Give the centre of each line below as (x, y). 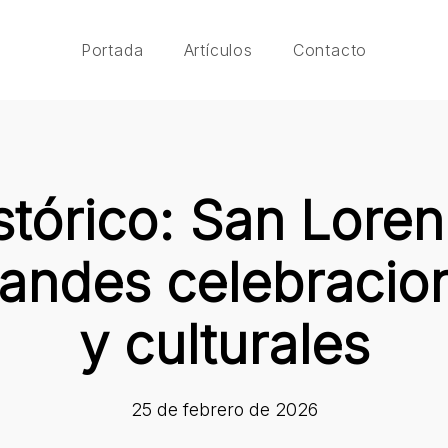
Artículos (218, 49)
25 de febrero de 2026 (224, 409)
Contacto (330, 49)
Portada (112, 49)
